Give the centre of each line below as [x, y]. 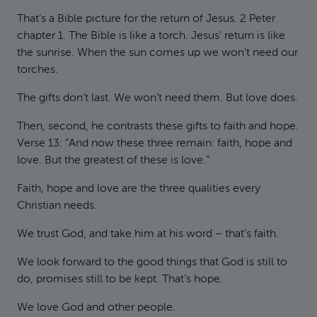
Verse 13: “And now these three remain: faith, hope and [155, 144]
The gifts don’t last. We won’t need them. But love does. [157, 98]
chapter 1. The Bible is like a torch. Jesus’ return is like [151, 36]
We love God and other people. [96, 308]
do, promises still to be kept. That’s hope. [120, 279]
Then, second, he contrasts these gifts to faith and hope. [158, 127]
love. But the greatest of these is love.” [113, 161]
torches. [38, 70]
